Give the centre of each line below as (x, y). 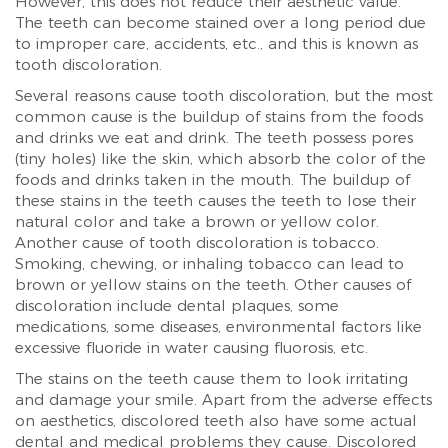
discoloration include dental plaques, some (177, 305)
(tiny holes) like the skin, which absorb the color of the (220, 158)
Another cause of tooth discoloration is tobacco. (197, 242)
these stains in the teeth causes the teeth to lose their (215, 200)
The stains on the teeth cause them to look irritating (211, 378)
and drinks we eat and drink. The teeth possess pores (214, 137)
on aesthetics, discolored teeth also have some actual (216, 420)
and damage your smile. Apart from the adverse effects (223, 399)
